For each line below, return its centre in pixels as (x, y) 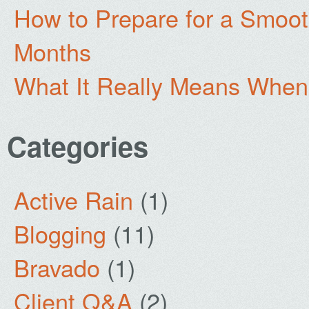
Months (52, 51)
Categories (78, 146)
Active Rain (73, 200)
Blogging (60, 233)
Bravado (57, 267)
